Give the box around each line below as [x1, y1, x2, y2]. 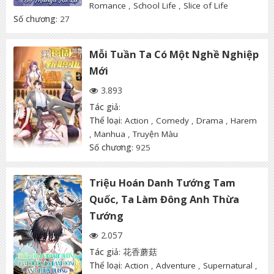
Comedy [156, 115, 189, 127]
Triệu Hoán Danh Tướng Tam [89, 176, 235, 190]
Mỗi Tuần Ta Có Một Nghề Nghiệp [89, 48, 259, 62]
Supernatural [203, 260, 253, 272]
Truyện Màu [133, 128, 178, 140]
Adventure [156, 260, 196, 272]
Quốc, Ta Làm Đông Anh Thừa [89, 193, 239, 207]
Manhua [94, 128, 125, 140]
